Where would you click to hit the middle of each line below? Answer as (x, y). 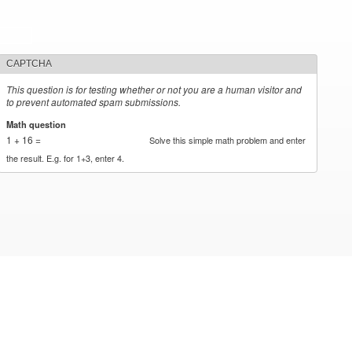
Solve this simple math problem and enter (228, 139)
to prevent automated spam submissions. (94, 102)
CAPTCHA (29, 64)
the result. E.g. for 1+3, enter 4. (66, 158)
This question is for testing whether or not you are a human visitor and (154, 89)
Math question (38, 124)
